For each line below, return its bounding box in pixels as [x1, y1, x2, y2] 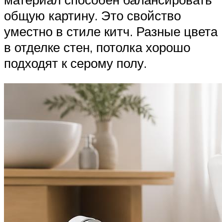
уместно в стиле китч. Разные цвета [4, 23, 218, 39]
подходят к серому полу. [4, 55, 147, 71]
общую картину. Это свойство [4, 7, 181, 23]
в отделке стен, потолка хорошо [4, 39, 190, 55]
